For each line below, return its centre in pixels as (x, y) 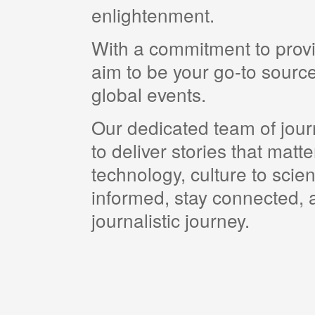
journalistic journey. (171, 220)
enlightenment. (153, 15)
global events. (149, 94)
